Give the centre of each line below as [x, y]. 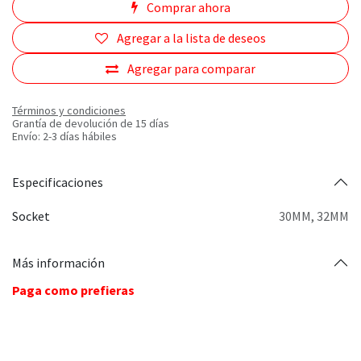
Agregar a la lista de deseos [191, 38]
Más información [58, 262]
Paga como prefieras [73, 290]
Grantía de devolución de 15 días [91, 124]
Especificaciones [58, 182]
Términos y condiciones [69, 111]
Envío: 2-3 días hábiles [64, 137]
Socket [31, 216]
